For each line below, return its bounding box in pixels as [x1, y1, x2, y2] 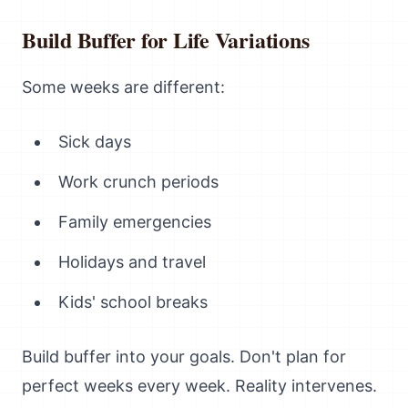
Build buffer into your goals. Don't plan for [22, 347, 346, 366]
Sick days [58, 132, 131, 151]
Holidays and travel [58, 252, 206, 271]
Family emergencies [58, 212, 211, 231]
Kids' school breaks [58, 292, 208, 311]
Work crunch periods [58, 172, 219, 191]
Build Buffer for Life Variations [22, 24, 310, 56]
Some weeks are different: [22, 77, 225, 97]
